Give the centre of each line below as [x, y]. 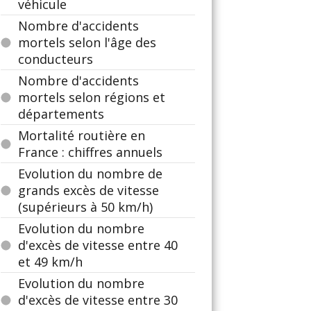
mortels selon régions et [92, 97]
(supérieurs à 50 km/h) [85, 207]
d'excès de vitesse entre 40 [98, 245]
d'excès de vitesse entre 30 [98, 300]
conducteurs [56, 59]
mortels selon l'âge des [87, 42]
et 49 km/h [50, 262]
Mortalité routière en [82, 135]
